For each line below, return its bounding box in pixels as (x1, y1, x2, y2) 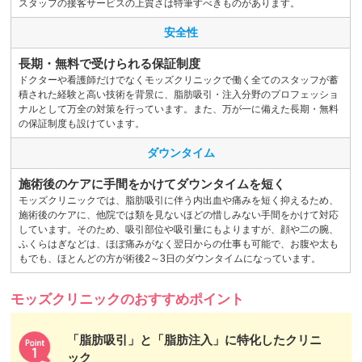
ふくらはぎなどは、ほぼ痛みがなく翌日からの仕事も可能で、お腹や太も (18, 238, 339, 250)
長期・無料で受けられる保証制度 (18, 56, 200, 70)
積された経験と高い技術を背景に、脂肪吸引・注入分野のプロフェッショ (18, 88, 339, 100)
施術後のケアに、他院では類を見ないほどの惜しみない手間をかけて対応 (18, 208, 339, 221)
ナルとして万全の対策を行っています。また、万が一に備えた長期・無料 (18, 103, 339, 115)
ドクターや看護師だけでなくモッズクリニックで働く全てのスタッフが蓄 (18, 74, 339, 86)
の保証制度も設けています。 (18, 117, 145, 129)
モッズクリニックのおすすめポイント (11, 291, 245, 307)
